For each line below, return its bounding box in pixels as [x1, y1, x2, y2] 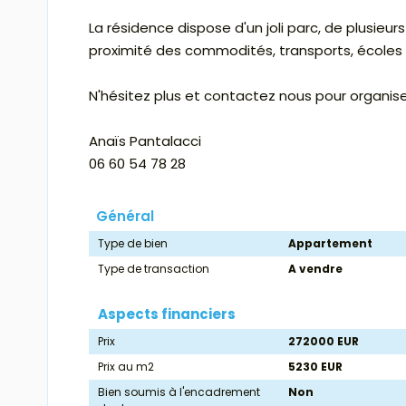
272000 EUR [288, 333, 360, 350]
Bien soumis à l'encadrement [98, 384, 260, 401]
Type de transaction [98, 261, 209, 277]
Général [96, 207, 154, 227]
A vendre [288, 261, 343, 277]
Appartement [288, 236, 373, 252]
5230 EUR [288, 359, 343, 375]
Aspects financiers [98, 304, 236, 324]
